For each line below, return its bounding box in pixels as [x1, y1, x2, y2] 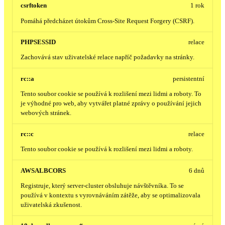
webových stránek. [21, 109, 71, 117]
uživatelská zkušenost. [21, 201, 82, 208]
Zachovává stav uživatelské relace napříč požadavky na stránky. [21, 54, 194, 61]
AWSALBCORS [21, 167, 66, 174]
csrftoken [21, 2, 47, 10]
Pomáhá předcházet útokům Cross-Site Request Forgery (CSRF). [21, 17, 194, 25]
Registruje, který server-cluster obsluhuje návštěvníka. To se [21, 182, 184, 189]
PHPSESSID [21, 38, 56, 46]
